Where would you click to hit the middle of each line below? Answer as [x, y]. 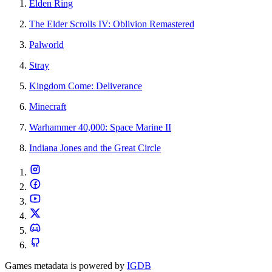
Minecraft [48, 107]
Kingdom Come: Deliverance [86, 86]
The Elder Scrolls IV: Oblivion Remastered [112, 24]
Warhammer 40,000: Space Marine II [100, 127]
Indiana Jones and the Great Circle [95, 148]
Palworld [46, 45]
